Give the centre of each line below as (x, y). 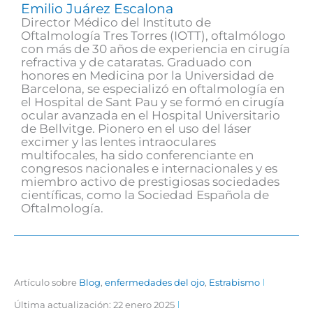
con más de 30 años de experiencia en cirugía (155, 49)
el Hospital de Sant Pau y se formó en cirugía (153, 102)
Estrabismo (234, 282)
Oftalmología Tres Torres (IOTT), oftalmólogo (153, 35)
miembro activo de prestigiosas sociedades (150, 181)
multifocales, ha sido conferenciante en (137, 155)
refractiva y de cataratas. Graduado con (136, 62)
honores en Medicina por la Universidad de (147, 75)
